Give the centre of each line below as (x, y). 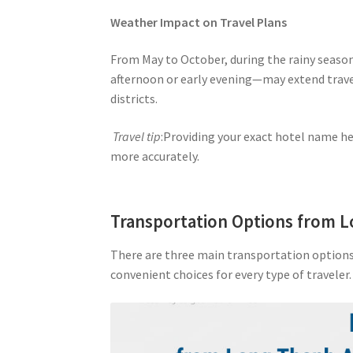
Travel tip (136, 136)
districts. (134, 99)
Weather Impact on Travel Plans (199, 22)
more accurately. (155, 156)
